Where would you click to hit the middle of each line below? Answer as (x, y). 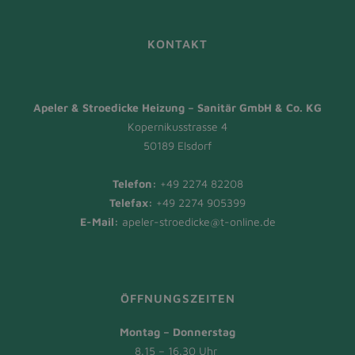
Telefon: (134, 184)
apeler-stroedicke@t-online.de (198, 222)
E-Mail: (101, 222)
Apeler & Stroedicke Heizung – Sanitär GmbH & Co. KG (177, 108)
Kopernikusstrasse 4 (177, 127)
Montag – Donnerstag (177, 332)
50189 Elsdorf (177, 146)
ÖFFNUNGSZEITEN (177, 299)
